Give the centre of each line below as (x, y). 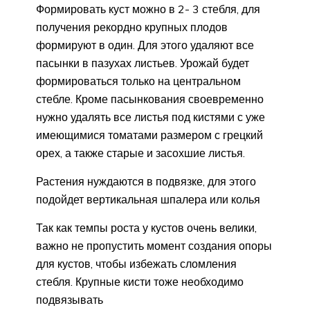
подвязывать (70, 300)
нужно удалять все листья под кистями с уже (151, 117)
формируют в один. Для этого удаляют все (145, 45)
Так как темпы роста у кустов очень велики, (146, 228)
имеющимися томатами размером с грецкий (149, 135)
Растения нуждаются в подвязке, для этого (146, 182)
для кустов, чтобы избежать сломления (136, 264)
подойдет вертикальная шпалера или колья (148, 200)
